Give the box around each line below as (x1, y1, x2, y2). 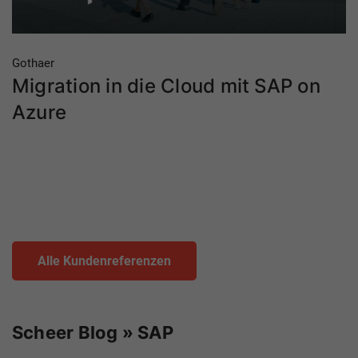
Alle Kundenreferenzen (38, 253, 171, 268)
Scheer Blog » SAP (12, 321, 173, 343)
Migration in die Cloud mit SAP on (12, 74, 320, 97)
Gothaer (12, 55, 54, 70)
